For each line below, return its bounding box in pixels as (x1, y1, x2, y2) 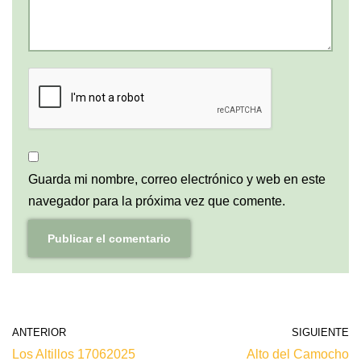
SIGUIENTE (292, 326, 349, 338)
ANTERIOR (12, 326, 66, 338)
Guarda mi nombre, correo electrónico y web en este (28, 172, 326, 186)
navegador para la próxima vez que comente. (28, 193, 285, 208)
